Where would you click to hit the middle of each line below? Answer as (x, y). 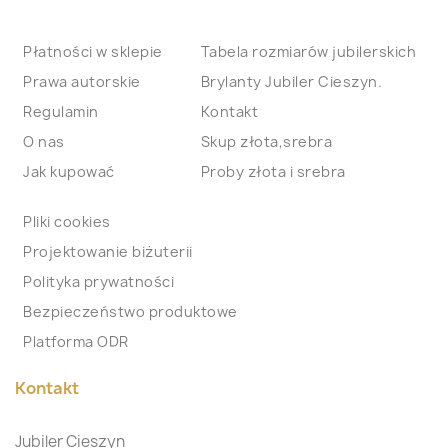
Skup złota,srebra (266, 141)
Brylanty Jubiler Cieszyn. (291, 81)
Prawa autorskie (82, 81)
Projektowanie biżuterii (108, 251)
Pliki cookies (67, 221)
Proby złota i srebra (273, 171)
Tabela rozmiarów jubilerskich (308, 51)
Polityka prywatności (98, 281)
